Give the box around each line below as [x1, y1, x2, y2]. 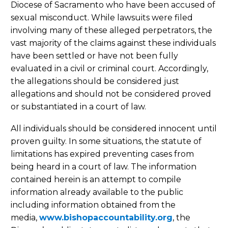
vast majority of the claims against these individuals [11, 38, 216, 48]
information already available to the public [11, 187, 183, 197]
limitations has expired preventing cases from [11, 149, 194, 159]
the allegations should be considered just [11, 76, 179, 87]
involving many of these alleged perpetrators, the [11, 25, 212, 36]
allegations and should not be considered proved [11, 89, 211, 99]
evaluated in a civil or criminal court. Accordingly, [11, 64, 208, 74]
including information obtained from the [11, 199, 176, 210]
